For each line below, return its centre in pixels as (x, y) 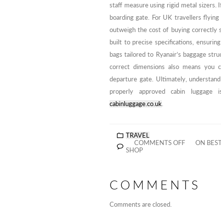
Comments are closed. (141, 204)
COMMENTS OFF (160, 143)
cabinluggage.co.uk (136, 104)
